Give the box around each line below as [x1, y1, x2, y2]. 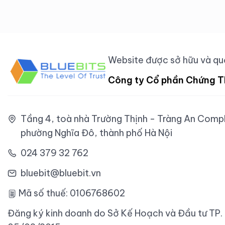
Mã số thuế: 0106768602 [17, 187, 125, 199]
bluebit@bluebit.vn [21, 167, 101, 179]
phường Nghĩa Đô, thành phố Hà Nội [21, 127, 172, 139]
